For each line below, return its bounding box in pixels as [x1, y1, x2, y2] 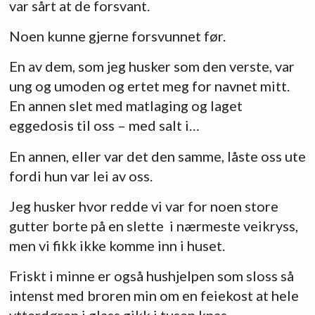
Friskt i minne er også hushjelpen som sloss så [8, 266, 294, 284]
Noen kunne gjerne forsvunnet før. [8, 27, 226, 45]
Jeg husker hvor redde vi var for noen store [8, 197, 278, 214]
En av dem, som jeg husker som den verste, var [8, 58, 295, 75]
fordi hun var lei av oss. [8, 167, 153, 184]
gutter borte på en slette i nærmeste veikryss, [8, 217, 298, 234]
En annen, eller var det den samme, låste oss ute [8, 147, 306, 165]
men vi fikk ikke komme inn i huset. [8, 236, 225, 254]
